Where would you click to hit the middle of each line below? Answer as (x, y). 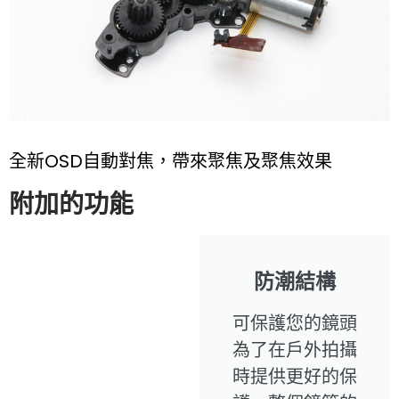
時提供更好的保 (295, 376)
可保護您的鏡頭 (295, 323)
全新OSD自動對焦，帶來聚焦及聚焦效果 (171, 161)
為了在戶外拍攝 (295, 350)
